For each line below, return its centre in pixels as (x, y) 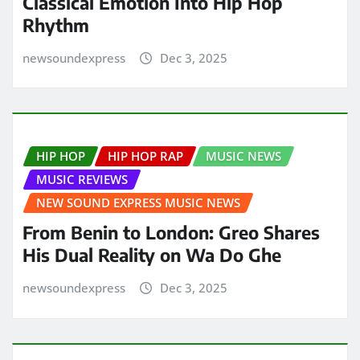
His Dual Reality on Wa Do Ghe (152, 255)
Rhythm (56, 25)
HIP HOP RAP (145, 156)
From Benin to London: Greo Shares (171, 233)
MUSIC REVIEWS (82, 180)
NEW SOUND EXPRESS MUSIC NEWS (138, 203)
